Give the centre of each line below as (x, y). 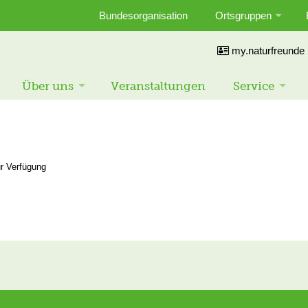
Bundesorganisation (143, 15)
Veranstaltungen (158, 86)
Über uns (48, 86)
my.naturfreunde (267, 51)
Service (254, 86)
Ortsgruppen (243, 15)
